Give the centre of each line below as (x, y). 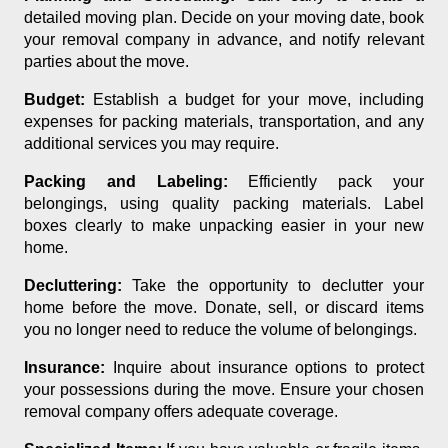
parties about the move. (106, 62)
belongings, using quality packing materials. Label (224, 204)
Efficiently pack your (326, 182)
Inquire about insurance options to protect (264, 368)
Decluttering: (73, 286)
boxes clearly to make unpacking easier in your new (224, 226)
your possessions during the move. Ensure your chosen (224, 390)
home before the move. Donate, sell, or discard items (224, 308)
